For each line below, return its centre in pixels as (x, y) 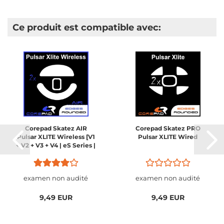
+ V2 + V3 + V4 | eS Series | (56, 145)
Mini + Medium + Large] (56, 154)
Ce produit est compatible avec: (87, 27)
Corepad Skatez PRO (168, 128)
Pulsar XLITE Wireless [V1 (56, 137)
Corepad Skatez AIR (56, 128)
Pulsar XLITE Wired (168, 137)
